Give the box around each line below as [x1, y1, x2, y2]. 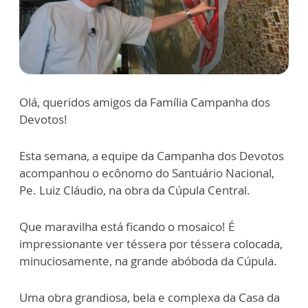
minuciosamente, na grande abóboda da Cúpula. [19, 252, 277, 269]
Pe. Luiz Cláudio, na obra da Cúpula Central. [19, 181, 250, 198]
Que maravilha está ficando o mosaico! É [19, 218, 234, 234]
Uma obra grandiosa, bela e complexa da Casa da [19, 289, 280, 305]
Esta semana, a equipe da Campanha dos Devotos [19, 147, 284, 164]
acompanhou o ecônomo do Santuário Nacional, [19, 164, 274, 181]
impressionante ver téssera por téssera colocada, [19, 235, 283, 252]
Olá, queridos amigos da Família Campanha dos [19, 93, 270, 110]
